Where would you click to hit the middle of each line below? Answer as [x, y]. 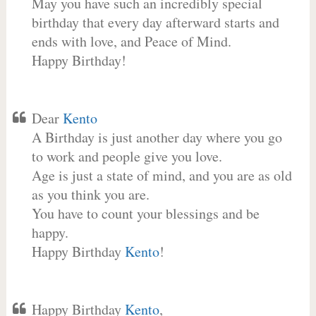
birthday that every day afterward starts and [155, 22]
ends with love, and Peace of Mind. [131, 41]
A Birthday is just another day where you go [157, 137]
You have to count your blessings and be [145, 213]
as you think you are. [90, 194]
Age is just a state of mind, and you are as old [162, 175]
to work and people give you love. [127, 156]
